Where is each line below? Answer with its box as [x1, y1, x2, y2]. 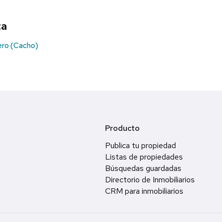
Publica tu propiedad [105, 140, 176, 151]
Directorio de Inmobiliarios [105, 174, 195, 185]
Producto [105, 123, 140, 134]
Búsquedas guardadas [105, 163, 181, 174]
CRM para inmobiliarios [105, 186, 183, 197]
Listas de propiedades [105, 152, 183, 163]
